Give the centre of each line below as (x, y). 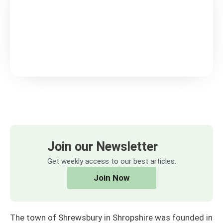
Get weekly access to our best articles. (111, 161)
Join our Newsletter (102, 146)
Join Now (111, 177)
